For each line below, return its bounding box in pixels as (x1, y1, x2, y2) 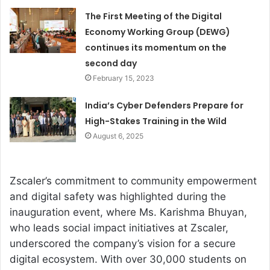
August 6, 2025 (93, 131, 144, 141)
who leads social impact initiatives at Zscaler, (10, 222, 228, 234)
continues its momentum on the (85, 42, 227, 54)
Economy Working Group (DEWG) (85, 26, 231, 39)
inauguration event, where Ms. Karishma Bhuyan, (10, 206, 247, 219)
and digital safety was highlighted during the (10, 190, 226, 203)
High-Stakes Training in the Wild (85, 115, 227, 128)
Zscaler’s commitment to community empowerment (10, 175, 257, 187)
